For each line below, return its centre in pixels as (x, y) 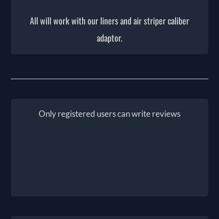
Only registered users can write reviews (109, 113)
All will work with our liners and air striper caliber (109, 20)
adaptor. (109, 37)
